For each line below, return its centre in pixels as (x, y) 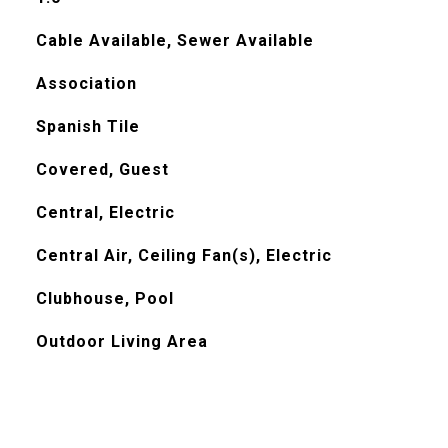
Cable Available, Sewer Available (174, 40)
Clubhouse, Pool (104, 298)
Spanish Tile (87, 126)
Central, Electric (105, 212)
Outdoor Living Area (121, 341)
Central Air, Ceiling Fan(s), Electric (183, 255)
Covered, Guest (102, 169)
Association (86, 83)
